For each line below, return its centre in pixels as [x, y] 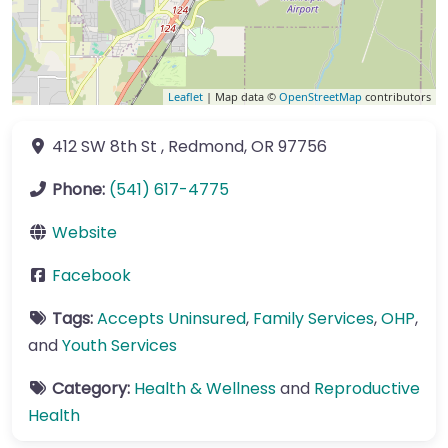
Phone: [80, 189]
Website [84, 232]
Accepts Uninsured [171, 318]
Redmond [206, 146]
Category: [93, 388]
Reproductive [367, 388]
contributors [396, 96]
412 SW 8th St [104, 146]
